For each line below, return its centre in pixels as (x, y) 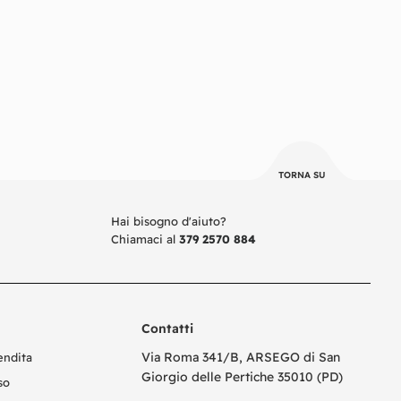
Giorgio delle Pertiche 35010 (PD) (242, 377)
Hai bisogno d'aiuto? (169, 222)
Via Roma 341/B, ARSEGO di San (241, 358)
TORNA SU (302, 175)
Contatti (167, 329)
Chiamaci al (145, 239)
